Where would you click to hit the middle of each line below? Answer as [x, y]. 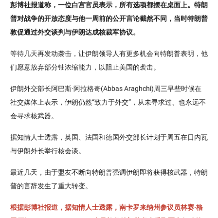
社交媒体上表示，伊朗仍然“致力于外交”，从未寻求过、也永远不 [108, 102]
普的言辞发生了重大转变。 [51, 185]
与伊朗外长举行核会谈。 [48, 150]
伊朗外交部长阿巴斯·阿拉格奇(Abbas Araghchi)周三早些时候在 [106, 88]
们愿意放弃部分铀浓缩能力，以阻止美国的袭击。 [85, 67]
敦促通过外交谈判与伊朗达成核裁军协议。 [75, 32]
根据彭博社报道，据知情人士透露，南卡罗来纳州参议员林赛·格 [107, 207]
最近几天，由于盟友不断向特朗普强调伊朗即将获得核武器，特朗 [109, 172]
